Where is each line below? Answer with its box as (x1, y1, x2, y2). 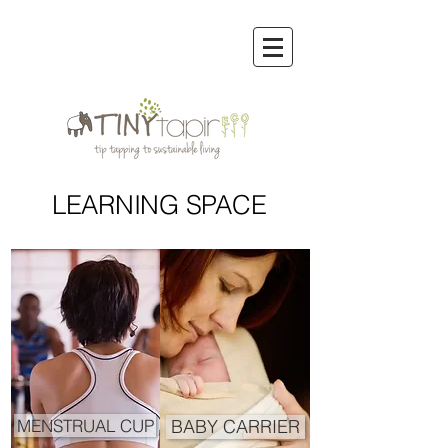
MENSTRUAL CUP (16, 415, 154, 436)
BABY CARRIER (171, 416, 300, 437)
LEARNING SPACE (52, 189, 267, 221)
